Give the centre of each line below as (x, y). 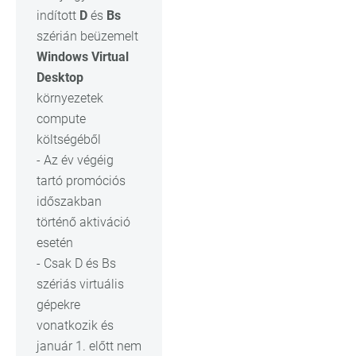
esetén (55, 242)
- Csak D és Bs (76, 263)
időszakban (69, 201)
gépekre (58, 304)
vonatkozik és (75, 325)
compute (61, 118)
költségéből (69, 139)
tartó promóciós (81, 180)
